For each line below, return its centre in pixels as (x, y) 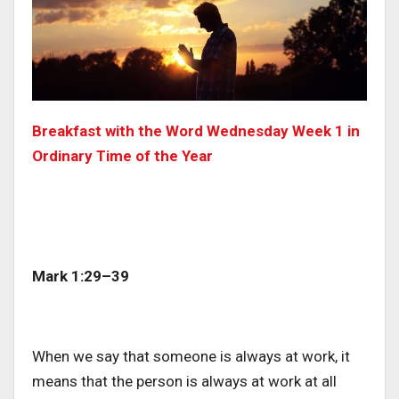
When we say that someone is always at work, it (191, 357)
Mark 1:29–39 (81, 277)
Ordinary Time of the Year (122, 156)
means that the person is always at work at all (184, 382)
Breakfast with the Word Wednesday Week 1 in (196, 131)
